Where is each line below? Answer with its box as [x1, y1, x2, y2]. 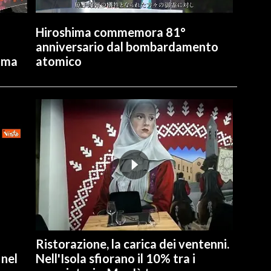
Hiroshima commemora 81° [35, 24, 186, 39]
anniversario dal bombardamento [35, 39, 218, 54]
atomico [35, 53, 82, 68]
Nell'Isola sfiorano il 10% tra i [35, 250, 195, 266]
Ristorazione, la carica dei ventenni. [35, 236, 229, 251]
